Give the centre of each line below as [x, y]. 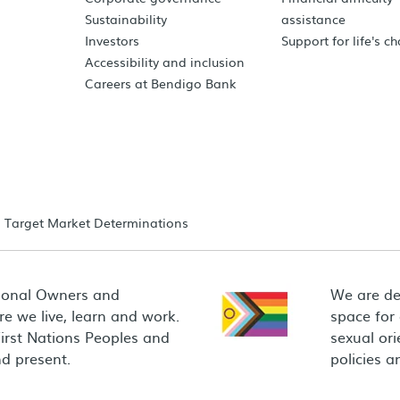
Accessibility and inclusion [165, 62]
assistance [314, 19]
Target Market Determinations [96, 222]
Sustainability [126, 19]
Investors [112, 40]
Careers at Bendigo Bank [161, 83]
